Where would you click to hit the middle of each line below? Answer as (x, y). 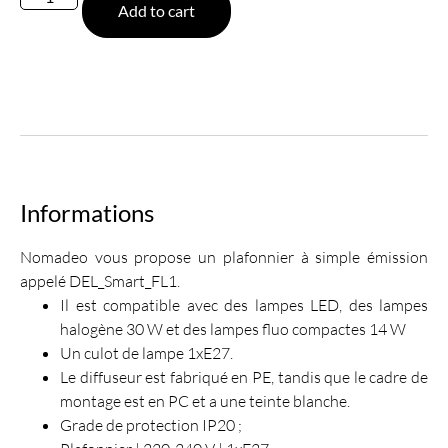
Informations (87, 212)
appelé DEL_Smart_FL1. (100, 280)
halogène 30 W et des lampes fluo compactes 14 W (233, 328)
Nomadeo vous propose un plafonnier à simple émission (224, 256)
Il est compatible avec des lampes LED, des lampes (244, 304)
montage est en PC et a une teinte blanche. (205, 400)
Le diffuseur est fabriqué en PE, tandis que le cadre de (244, 376)
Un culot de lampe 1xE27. (146, 352)
